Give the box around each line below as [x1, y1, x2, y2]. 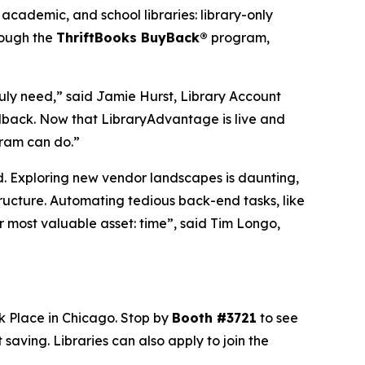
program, [208, 29, 270, 46]
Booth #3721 [172, 309, 257, 326]
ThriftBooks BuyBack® [56, 29, 208, 46]
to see [257, 309, 298, 326]
